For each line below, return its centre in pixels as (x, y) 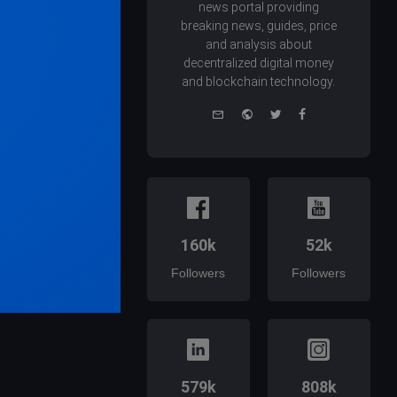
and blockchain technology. (259, 82)
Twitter (300, 113)
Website (275, 113)
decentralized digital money (258, 63)
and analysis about (258, 45)
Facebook (333, 113)
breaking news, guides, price (258, 26)
